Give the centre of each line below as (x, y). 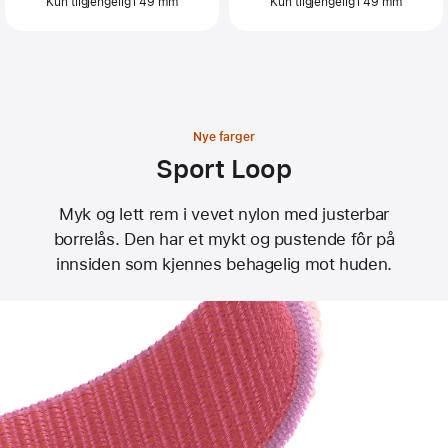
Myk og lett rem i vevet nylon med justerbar (224, 213)
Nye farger (224, 137)
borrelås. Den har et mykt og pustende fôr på (224, 238)
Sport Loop (224, 169)
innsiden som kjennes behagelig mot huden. (224, 263)
